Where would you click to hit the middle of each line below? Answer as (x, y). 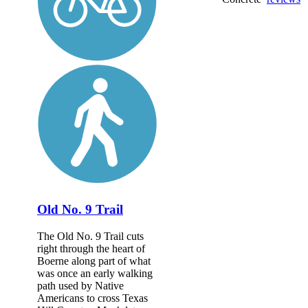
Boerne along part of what (94, 261)
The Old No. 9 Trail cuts (90, 236)
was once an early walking (95, 273)
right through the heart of (91, 248)
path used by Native (80, 285)
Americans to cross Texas (92, 298)
